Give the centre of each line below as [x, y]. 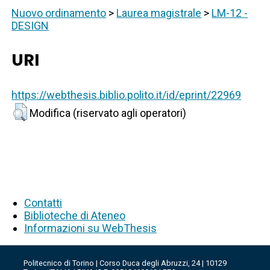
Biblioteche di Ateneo [75, 216]
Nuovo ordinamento [59, 13]
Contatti [43, 203]
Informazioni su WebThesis [90, 228]
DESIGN [30, 26]
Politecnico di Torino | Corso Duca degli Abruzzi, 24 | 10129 [125, 263]
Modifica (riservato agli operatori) [108, 113]
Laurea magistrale [159, 13]
